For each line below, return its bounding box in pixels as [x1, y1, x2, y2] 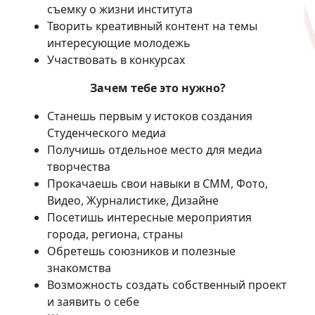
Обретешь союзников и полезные [47, 243, 236, 259]
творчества [47, 159, 110, 174]
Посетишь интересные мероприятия [47, 210, 252, 225]
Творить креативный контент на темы [47, 18, 257, 34]
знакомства [47, 260, 111, 276]
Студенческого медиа [47, 125, 166, 141]
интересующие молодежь [47, 35, 191, 51]
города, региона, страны [47, 226, 183, 242]
